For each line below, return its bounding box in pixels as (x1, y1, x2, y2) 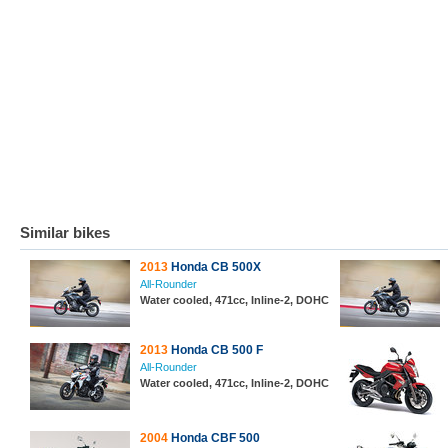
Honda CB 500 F (168, 343, 263, 357)
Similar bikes (20, 224, 110, 241)
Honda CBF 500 (168, 431, 260, 445)
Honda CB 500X (168, 260, 261, 274)
